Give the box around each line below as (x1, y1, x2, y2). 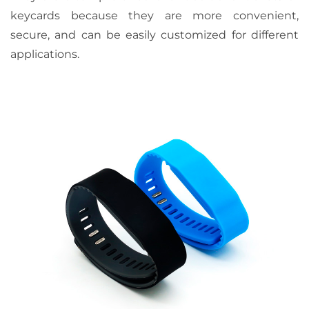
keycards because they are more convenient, (10, 9, 299, 22)
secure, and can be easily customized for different (10, 28, 299, 41)
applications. (10, 48, 79, 61)
